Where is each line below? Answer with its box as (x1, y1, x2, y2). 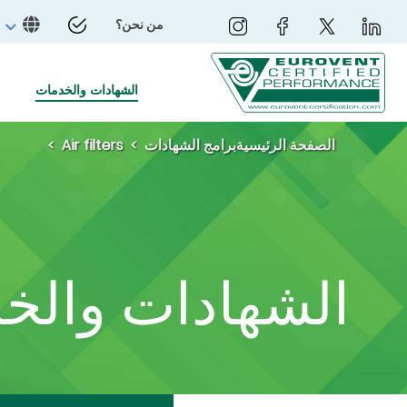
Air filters (62, 134, 124, 155)
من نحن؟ (115, 16, 164, 34)
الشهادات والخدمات (35, 80, 138, 99)
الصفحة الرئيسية (236, 134, 335, 155)
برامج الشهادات (144, 134, 236, 155)
